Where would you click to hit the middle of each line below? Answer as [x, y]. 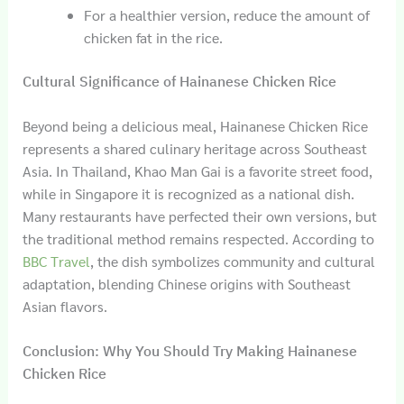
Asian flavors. [64, 306]
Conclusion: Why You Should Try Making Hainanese [189, 351]
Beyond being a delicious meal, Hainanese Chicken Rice [195, 125]
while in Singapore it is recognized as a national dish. [188, 193]
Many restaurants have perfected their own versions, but [199, 216]
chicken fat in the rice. [153, 37]
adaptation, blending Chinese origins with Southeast [186, 283]
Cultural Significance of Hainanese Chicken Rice [179, 81]
